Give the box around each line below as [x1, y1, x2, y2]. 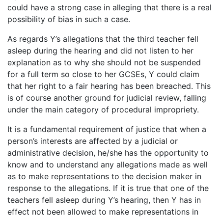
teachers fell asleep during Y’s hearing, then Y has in [7, 194, 201, 205]
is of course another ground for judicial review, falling [7, 92, 206, 103]
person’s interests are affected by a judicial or [7, 136, 178, 146]
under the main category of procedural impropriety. [7, 104, 199, 114]
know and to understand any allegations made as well [7, 159, 208, 169]
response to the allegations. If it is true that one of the [7, 183, 209, 193]
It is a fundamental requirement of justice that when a [7, 124, 206, 134]
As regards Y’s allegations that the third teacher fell [7, 33, 198, 44]
